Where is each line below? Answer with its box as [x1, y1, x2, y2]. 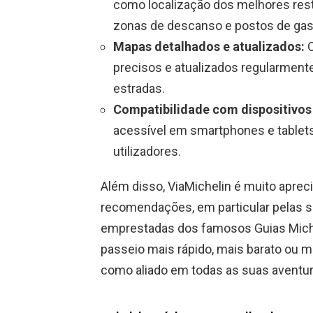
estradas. [113, 81, 165, 96]
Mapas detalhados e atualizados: [113, 39, 305, 54]
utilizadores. [113, 144, 181, 159]
